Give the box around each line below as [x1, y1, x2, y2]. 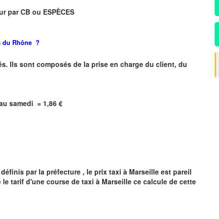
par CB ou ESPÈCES [8, 6, 74, 17]
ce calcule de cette [131, 176, 196, 186]
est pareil [159, 166, 192, 176]
